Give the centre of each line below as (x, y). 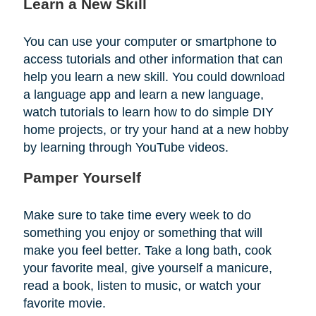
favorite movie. (64, 303)
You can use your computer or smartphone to (150, 41)
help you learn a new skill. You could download (154, 77)
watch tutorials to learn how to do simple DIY (148, 112)
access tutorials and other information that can (153, 59)
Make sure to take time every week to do (137, 215)
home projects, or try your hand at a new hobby (156, 129)
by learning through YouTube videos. (126, 147)
